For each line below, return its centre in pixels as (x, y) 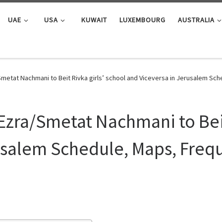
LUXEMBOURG (142, 20)
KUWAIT (94, 20)
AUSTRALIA (196, 20)
